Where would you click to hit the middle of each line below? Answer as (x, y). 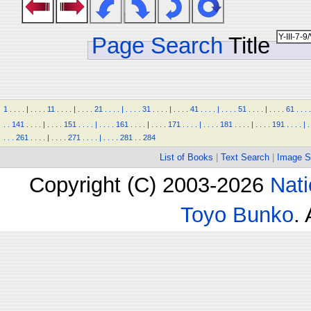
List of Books (186, 157)
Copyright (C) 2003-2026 (149, 185)
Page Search (157, 45)
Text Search (245, 157)
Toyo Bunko (237, 215)
